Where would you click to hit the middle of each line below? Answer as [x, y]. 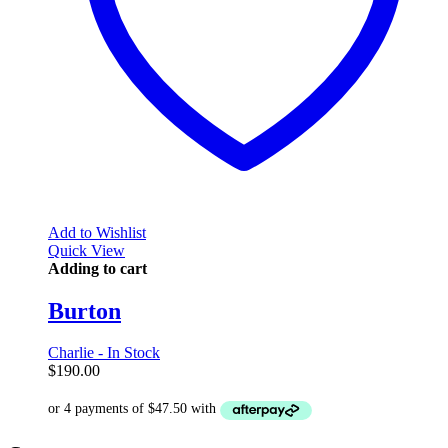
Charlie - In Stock [104, 353]
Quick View [86, 250]
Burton [84, 310]
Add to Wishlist [97, 232]
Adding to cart [97, 268]
